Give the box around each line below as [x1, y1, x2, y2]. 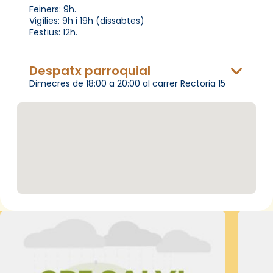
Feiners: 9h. [29, 2, 76, 15]
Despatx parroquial [29, 62, 151, 79]
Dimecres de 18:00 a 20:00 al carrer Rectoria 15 [29, 77, 225, 90]
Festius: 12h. [29, 26, 77, 38]
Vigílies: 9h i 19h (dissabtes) [29, 14, 144, 27]
